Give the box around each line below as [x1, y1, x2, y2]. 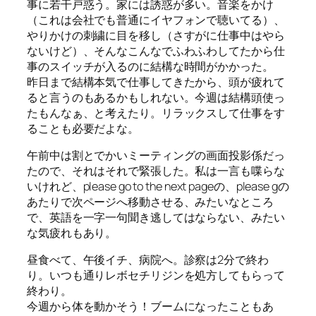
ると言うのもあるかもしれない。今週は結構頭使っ [27, 89, 285, 105]
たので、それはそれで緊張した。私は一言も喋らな [27, 162, 285, 178]
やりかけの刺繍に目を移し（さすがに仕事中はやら [27, 27, 285, 43]
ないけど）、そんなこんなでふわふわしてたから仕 [27, 42, 285, 59]
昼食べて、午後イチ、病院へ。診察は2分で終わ [27, 252, 269, 268]
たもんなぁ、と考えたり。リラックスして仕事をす [27, 104, 285, 121]
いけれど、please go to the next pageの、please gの [27, 178, 289, 194]
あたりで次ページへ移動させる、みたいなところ [27, 193, 274, 209]
